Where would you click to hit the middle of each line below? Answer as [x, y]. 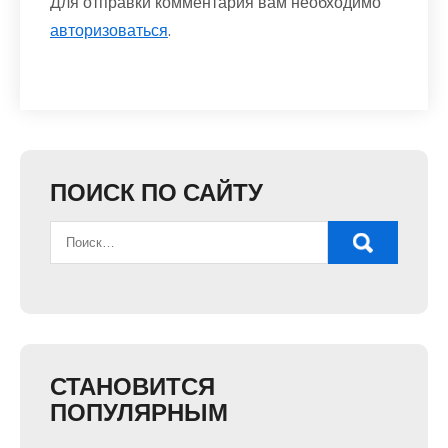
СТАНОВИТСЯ [132, 386]
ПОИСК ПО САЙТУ [156, 192]
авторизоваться [109, 30]
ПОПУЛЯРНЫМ [139, 412]
